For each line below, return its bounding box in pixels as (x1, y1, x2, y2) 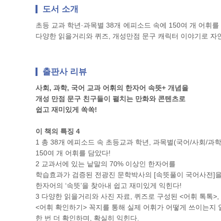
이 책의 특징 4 (36, 127, 80, 135)
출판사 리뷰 (40, 67, 87, 76)
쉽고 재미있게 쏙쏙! (36, 106, 97, 113)
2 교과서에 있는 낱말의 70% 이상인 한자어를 (36, 160, 176, 168)
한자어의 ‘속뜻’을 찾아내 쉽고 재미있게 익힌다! (36, 182, 182, 189)
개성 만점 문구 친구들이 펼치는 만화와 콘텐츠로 (36, 95, 185, 103)
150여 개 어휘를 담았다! (36, 149, 110, 157)
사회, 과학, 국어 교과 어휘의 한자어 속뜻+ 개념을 (36, 84, 188, 92)
